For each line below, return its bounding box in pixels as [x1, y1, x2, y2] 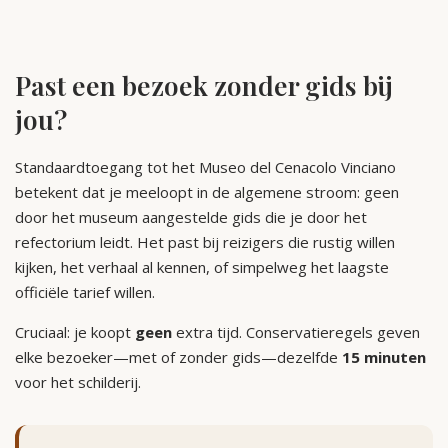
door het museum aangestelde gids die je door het [15, 207, 367, 228]
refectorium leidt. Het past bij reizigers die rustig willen [15, 232, 395, 253]
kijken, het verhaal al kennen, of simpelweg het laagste [15, 257, 389, 278]
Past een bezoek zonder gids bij [15, 67, 393, 103]
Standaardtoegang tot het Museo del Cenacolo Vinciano [15, 157, 396, 178]
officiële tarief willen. [15, 282, 155, 303]
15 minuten [342, 347, 426, 368]
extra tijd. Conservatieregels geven [172, 322, 420, 343]
